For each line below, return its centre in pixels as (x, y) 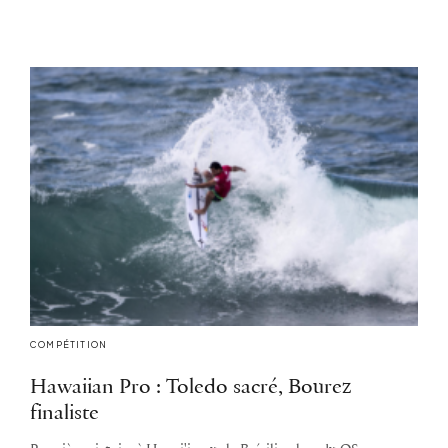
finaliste (64, 413)
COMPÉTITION (69, 344)
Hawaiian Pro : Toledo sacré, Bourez (191, 387)
